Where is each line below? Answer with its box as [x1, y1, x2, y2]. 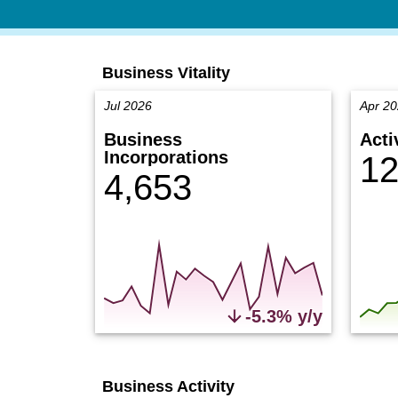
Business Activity [102, 378, 235, 395]
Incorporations [104, 147, 228, 167]
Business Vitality [102, 64, 230, 82]
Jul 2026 [104, 99, 152, 113]
